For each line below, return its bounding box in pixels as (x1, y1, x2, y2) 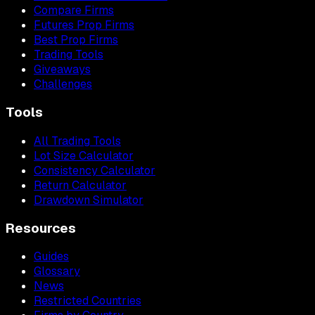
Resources (6, 219, 76, 237)
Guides (34, 249, 69, 264)
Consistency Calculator (34, 162, 155, 178)
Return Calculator (34, 177, 127, 193)
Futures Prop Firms (34, 18, 134, 33)
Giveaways (34, 62, 91, 77)
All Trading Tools (34, 133, 121, 148)
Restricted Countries (34, 293, 141, 309)
